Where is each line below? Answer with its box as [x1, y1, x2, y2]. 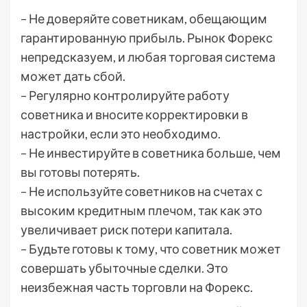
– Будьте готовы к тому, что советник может [21, 241, 281, 256]
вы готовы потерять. [21, 164, 140, 180]
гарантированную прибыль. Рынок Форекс [21, 29, 273, 45]
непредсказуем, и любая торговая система [21, 49, 275, 64]
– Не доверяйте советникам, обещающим [21, 10, 267, 26]
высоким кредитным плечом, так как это [21, 202, 262, 218]
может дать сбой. [21, 68, 125, 84]
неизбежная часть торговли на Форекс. [21, 279, 253, 295]
